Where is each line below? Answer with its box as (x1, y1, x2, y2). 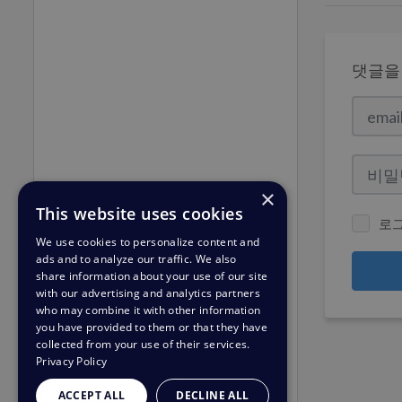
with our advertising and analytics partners (36, 285, 260, 301)
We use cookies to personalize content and (36, 234, 260, 249)
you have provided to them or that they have (36, 319, 267, 335)
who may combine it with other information (36, 302, 261, 318)
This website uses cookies (36, 203, 243, 224)
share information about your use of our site (36, 268, 268, 284)
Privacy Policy (36, 354, 108, 369)
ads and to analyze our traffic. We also (36, 251, 237, 267)
